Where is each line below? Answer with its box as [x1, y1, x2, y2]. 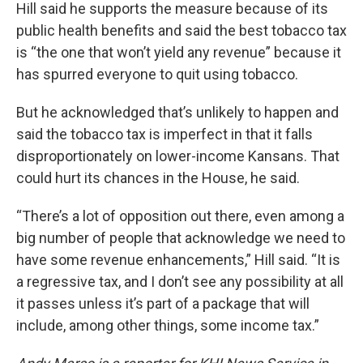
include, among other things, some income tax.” [16, 317, 319, 334]
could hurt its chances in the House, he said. [16, 169, 300, 186]
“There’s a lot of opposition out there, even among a [16, 207, 344, 224]
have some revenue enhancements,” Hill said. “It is [16, 251, 340, 268]
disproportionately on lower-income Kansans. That [16, 147, 340, 164]
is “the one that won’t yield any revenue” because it [16, 44, 341, 61]
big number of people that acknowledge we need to [16, 229, 345, 246]
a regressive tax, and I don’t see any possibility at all [16, 273, 344, 290]
